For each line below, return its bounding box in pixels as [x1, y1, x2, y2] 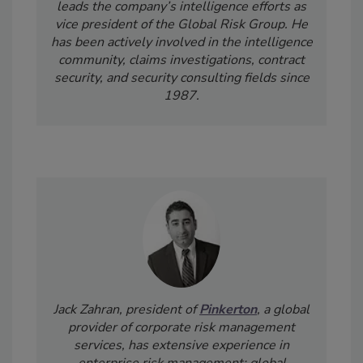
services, [74, 335, 128, 354]
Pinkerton [199, 300, 257, 318]
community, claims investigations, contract [58, 51, 305, 70]
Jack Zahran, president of [53, 300, 199, 318]
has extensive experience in [128, 335, 289, 354]
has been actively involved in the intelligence [50, 33, 313, 52]
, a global [257, 300, 310, 318]
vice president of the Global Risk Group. [55, 15, 291, 34]
